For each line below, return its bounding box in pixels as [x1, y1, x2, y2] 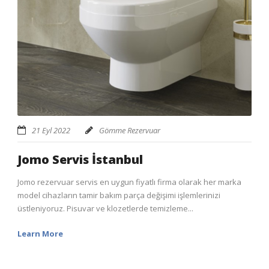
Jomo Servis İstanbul [17, 151, 143, 168]
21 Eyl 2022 [32, 125, 70, 136]
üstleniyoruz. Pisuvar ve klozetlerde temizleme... [17, 203, 193, 214]
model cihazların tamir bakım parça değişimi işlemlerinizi [17, 190, 220, 201]
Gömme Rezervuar [99, 125, 160, 136]
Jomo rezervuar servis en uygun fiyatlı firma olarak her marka [17, 177, 241, 188]
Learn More [17, 228, 63, 240]
